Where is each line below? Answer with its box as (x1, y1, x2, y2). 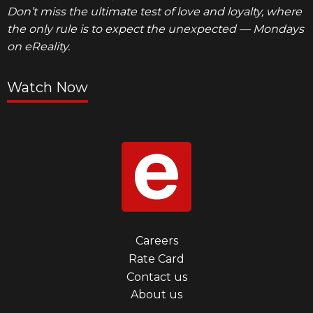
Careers (135, 234, 178, 248)
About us (131, 288, 182, 302)
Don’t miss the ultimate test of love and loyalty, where (7, 4, 302, 18)
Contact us (126, 270, 187, 284)
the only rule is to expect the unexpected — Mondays (7, 22, 304, 36)
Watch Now (7, 78, 88, 96)
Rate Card (129, 252, 184, 265)
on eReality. (7, 39, 70, 53)
